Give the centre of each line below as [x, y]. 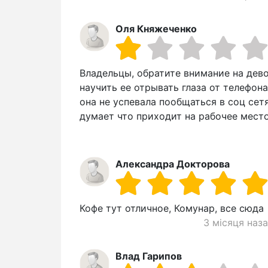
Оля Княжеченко [156, 29]
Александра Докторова [173, 164]
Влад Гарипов [149, 256]
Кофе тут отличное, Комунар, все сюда [172, 208]
